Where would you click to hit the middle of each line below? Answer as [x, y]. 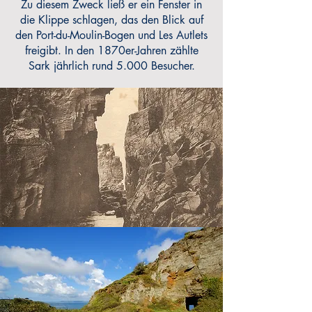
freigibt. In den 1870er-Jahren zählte [111, 50]
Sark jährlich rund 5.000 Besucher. [111, 66]
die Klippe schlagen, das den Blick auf [111, 20]
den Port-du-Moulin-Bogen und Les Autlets [111, 35]
